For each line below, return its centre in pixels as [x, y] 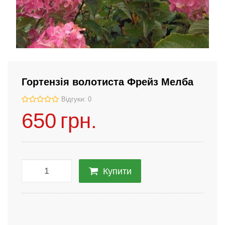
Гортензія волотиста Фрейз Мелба [107, 82]
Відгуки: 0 [76, 99]
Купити [117, 171]
